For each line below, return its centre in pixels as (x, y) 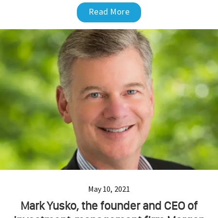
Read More (109, 11)
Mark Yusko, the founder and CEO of (109, 206)
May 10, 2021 (109, 189)
